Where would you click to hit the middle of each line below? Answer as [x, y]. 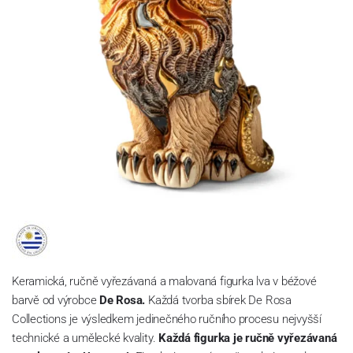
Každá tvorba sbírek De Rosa [218, 300]
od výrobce [69, 300]
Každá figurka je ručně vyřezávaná [248, 338]
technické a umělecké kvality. [85, 338]
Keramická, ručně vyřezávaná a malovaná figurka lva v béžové [164, 281]
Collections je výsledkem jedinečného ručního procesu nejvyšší [167, 319]
